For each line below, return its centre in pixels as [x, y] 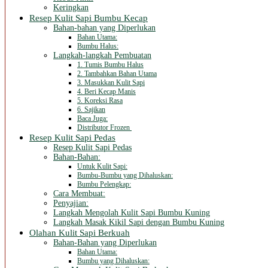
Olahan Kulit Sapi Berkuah [80, 233]
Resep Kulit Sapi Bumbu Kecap [89, 18]
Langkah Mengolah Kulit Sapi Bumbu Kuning [132, 213]
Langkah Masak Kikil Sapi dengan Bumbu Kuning [139, 223]
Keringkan [71, 8]
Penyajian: [71, 203]
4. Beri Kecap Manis [106, 92]
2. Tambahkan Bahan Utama [117, 74]
